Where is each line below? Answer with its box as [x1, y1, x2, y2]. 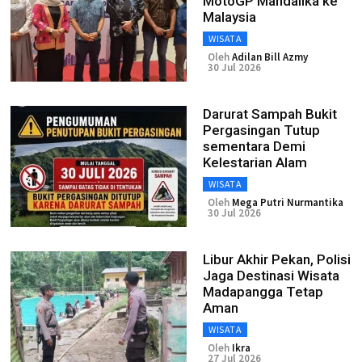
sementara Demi [203, 138, 305, 154]
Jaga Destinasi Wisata [203, 267, 339, 284]
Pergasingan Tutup [203, 122, 320, 138]
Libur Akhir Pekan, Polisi [203, 251, 351, 267]
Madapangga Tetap [203, 284, 323, 300]
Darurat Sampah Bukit [203, 106, 337, 122]
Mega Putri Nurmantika [232, 196, 343, 209]
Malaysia [203, 9, 256, 25]
